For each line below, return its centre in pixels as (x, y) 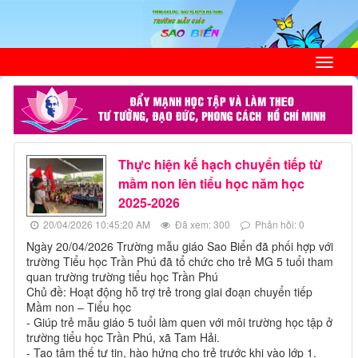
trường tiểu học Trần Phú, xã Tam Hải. (123, 338)
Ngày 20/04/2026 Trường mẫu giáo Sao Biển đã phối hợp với (180, 247)
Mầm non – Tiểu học (79, 307)
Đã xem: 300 (201, 225)
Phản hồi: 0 (278, 225)
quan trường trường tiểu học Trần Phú (122, 277)
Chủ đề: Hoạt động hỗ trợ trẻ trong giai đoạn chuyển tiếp (169, 292)
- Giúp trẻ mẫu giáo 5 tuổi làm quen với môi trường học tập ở (179, 322)
